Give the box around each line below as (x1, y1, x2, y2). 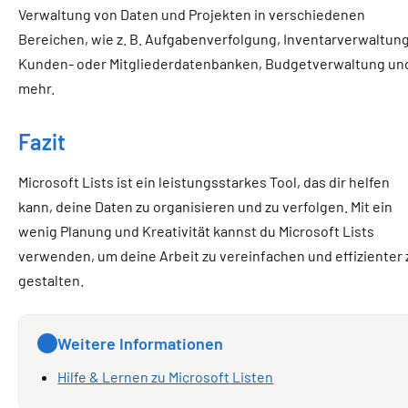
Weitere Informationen (57, 333, 223, 353)
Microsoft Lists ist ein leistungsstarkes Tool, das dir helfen (18, 173, 390, 190)
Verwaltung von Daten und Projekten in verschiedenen (18, 5, 365, 23)
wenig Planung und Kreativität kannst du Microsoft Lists (18, 222, 374, 240)
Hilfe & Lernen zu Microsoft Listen (57, 368, 274, 385)
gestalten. (18, 271, 84, 289)
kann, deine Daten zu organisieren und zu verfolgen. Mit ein (18, 198, 393, 215)
